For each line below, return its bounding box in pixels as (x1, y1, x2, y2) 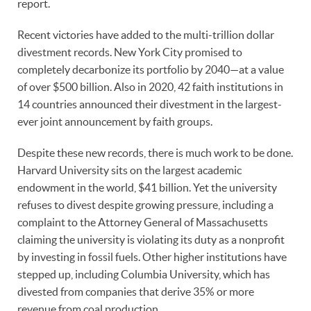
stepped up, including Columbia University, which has (17, 268, 270, 281)
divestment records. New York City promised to (17, 46, 242, 59)
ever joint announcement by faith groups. (17, 115, 215, 128)
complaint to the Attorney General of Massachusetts (17, 216, 268, 229)
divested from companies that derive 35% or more (17, 285, 254, 299)
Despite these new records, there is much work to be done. (17, 146, 293, 160)
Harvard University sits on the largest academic (17, 164, 242, 177)
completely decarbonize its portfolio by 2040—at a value (17, 63, 284, 76)
